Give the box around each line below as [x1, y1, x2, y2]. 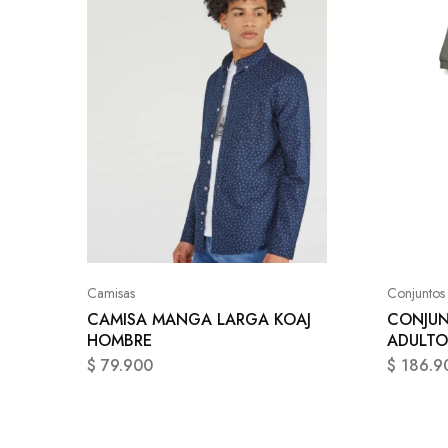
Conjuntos [387, 282, 445, 303]
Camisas [87, 282, 135, 303]
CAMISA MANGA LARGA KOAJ [87, 307, 311, 331]
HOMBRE [87, 328, 152, 352]
